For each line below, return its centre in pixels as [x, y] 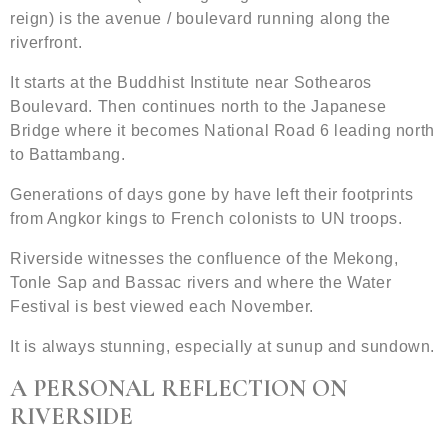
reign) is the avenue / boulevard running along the [201, 19]
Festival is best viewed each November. [162, 307]
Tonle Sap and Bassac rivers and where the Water [201, 283]
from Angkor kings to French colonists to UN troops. [206, 219]
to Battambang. [68, 155]
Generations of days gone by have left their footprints [212, 195]
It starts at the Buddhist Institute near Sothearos [191, 83]
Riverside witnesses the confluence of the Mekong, [204, 259]
